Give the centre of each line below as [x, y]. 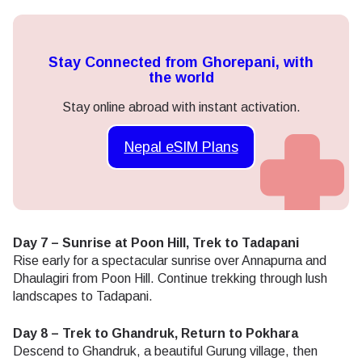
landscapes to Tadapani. [83, 297]
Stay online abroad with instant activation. [181, 107]
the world [181, 78]
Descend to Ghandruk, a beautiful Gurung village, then [165, 351]
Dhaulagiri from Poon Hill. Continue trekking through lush [170, 279]
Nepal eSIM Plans [181, 147]
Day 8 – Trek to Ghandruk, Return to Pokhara [156, 334]
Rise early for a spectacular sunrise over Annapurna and [170, 261]
